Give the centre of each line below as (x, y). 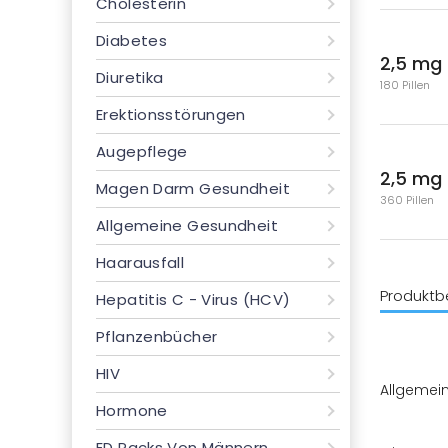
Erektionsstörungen (171, 114)
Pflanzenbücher (157, 336)
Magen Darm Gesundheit (193, 188)
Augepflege (142, 151)
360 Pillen (406, 199)
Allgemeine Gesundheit (187, 225)
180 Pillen (404, 84)
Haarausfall (140, 262)
